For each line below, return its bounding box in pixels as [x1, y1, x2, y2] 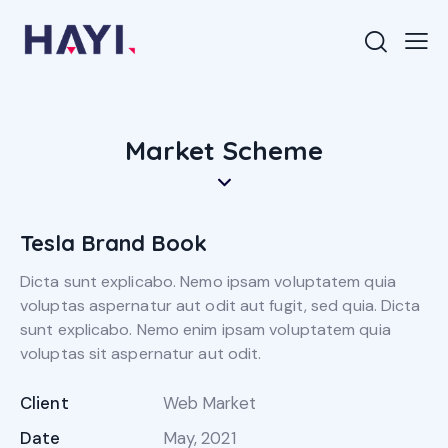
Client [20, 392, 69, 415]
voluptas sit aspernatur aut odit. [20, 343, 262, 365]
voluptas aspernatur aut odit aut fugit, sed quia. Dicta [20, 295, 421, 317]
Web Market [162, 392, 256, 415]
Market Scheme [125, 134, 323, 168]
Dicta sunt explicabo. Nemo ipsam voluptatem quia [20, 271, 396, 293]
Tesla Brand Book [20, 229, 207, 258]
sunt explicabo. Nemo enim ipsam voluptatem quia [20, 319, 391, 341]
